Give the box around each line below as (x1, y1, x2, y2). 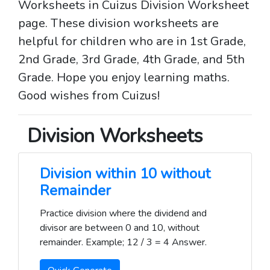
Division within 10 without (40, 164, 210, 183)
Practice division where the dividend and (40, 207, 207, 220)
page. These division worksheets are (18, 15, 219, 31)
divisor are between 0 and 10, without (40, 221, 199, 234)
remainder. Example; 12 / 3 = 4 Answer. (40, 236, 207, 249)
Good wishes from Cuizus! (18, 87, 160, 104)
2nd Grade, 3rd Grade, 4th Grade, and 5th (18, 51, 245, 67)
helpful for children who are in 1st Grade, (18, 33, 246, 49)
